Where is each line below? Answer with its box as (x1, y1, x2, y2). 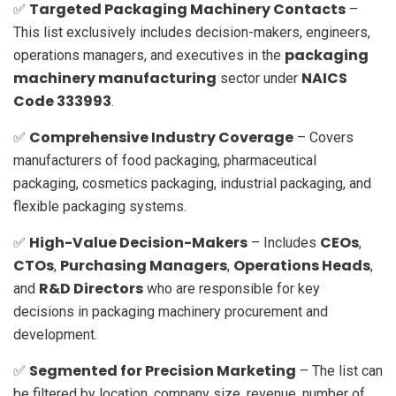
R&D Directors (39, 278, 143, 299)
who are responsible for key (143, 279, 320, 297)
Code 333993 (13, 90, 111, 111)
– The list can (296, 362, 383, 379)
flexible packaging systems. (13, 197, 187, 215)
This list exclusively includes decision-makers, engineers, (13, 23, 370, 41)
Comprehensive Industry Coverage (29, 126, 293, 148)
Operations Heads (233, 255, 370, 276)
